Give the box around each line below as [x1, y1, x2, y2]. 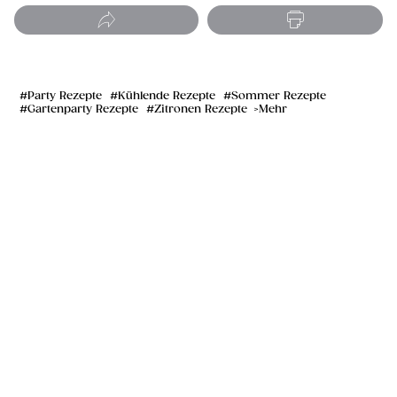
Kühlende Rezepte [118, 90, 215, 104]
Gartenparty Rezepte [27, 103, 138, 117]
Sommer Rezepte [231, 90, 326, 104]
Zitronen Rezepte [154, 103, 247, 117]
